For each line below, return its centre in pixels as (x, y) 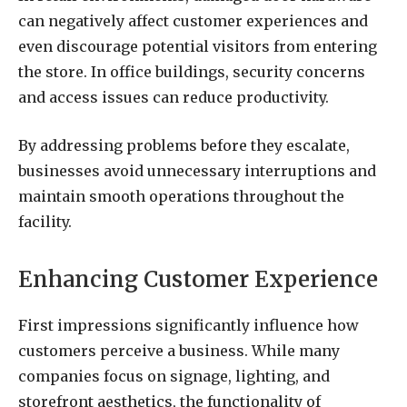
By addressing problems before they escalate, (184, 145)
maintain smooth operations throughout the (181, 196)
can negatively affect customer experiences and (193, 20)
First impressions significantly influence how (189, 325)
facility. (45, 221)
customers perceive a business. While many (179, 350)
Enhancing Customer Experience (198, 279)
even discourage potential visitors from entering (198, 46)
